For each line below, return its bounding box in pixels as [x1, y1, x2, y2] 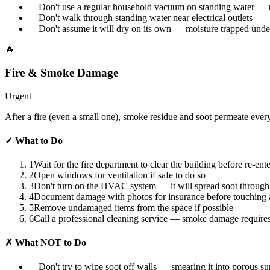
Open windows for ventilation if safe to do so [34, 170, 206, 181]
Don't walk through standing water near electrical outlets [39, 13, 253, 24]
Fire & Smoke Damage [5, 66, 118, 79]
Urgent [5, 90, 31, 101]
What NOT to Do [13, 237, 86, 248]
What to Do [13, 135, 63, 146]
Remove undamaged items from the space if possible [34, 202, 233, 213]
